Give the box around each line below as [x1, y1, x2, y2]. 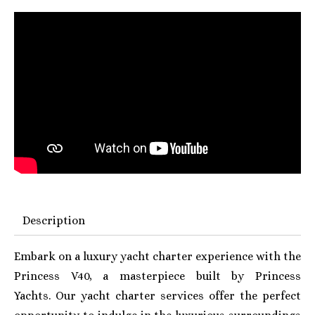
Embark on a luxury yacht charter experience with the [14, 250, 301, 264]
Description [22, 214, 85, 228]
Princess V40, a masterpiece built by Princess [14, 269, 301, 283]
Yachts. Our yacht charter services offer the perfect [14, 289, 301, 303]
